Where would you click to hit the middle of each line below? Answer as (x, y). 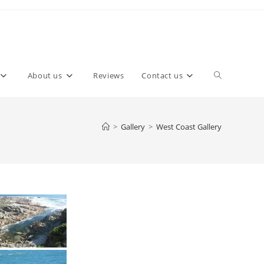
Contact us (162, 75)
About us (45, 75)
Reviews (109, 75)
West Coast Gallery (189, 127)
